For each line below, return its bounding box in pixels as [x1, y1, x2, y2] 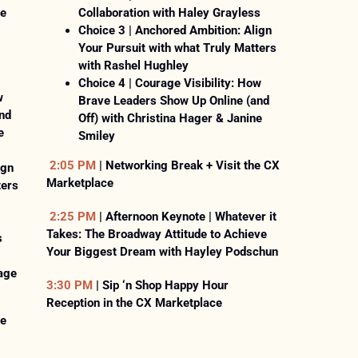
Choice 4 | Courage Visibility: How [78, 76, 262, 91]
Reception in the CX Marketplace [46, 296, 223, 311]
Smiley [78, 129, 116, 144]
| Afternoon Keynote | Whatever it [96, 209, 277, 225]
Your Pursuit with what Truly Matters [78, 41, 277, 56]
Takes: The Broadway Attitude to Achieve [46, 227, 268, 242]
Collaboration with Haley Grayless [78, 6, 261, 21]
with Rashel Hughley [78, 58, 189, 74]
